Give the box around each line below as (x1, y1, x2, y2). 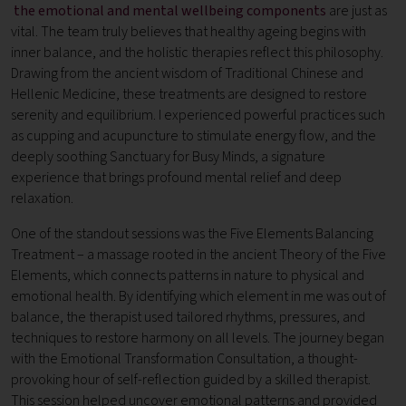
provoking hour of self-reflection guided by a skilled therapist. (11, 370, 371, 391)
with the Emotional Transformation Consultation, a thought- (11, 349, 358, 370)
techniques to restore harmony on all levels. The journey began (11, 328, 384, 349)
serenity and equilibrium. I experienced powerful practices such (11, 105, 385, 126)
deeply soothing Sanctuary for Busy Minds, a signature (11, 147, 325, 168)
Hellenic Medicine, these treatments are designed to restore (11, 84, 367, 105)
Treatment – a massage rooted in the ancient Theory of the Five (11, 245, 386, 266)
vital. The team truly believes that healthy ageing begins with (11, 22, 366, 43)
